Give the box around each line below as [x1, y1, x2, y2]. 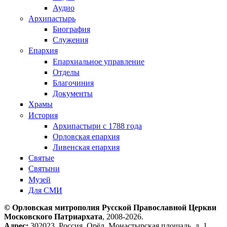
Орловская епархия [53, 132, 120, 141]
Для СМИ [28, 185, 62, 195]
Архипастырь [28, 14, 75, 23]
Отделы [53, 67, 80, 77]
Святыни [28, 164, 60, 173]
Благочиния [53, 78, 94, 87]
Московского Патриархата [4, 212, 102, 221]
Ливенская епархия [53, 143, 120, 152]
